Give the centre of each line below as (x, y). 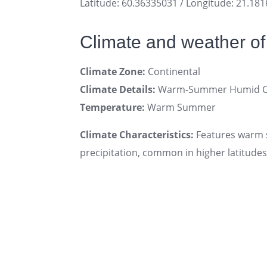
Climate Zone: (113, 71)
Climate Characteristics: (137, 134)
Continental (173, 71)
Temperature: (112, 107)
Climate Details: (118, 89)
